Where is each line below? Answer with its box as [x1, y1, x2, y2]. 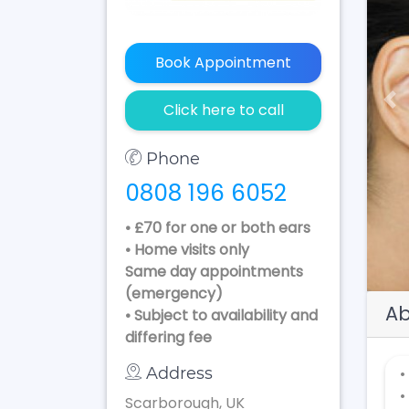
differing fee [125, 326, 212, 348]
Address [146, 362, 213, 383]
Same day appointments [125, 260, 303, 282]
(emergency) [125, 282, 223, 304]
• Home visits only [125, 238, 249, 260]
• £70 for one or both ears [125, 216, 310, 238]
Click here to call [163, 99, 284, 121]
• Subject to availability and [125, 304, 318, 326]
